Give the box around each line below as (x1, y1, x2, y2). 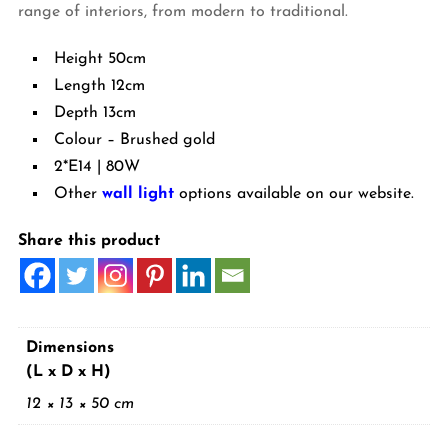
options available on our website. (173, 185, 414, 202)
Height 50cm (53, 50, 146, 67)
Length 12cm (53, 77, 145, 94)
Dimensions (25, 339, 114, 356)
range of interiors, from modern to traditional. (17, 3, 348, 20)
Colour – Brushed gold (53, 131, 215, 148)
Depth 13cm (53, 104, 136, 121)
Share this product (17, 232, 160, 249)
